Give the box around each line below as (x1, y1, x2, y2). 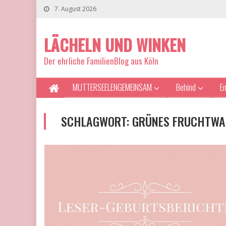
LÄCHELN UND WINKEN (44, 33, 186, 56)
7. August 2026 (53, 5, 96, 13)
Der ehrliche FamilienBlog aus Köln (44, 54, 158, 67)
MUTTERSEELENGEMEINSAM (73, 81, 152, 93)
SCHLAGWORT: (61, 112, 132, 130)
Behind (176, 81, 196, 93)
